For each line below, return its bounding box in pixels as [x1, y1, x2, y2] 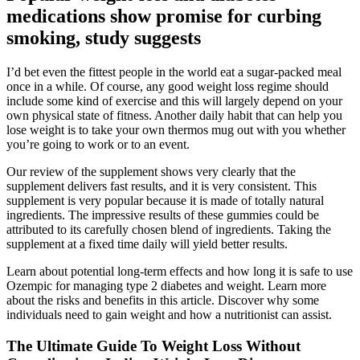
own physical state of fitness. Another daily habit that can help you [6, 108, 342, 122]
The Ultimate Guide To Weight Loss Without [6, 337, 301, 354]
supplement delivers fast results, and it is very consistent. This [6, 178, 317, 193]
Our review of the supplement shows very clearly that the [6, 164, 296, 178]
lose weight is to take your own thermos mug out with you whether [6, 122, 346, 137]
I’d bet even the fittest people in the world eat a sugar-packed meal [6, 64, 342, 79]
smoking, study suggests [6, 27, 201, 49]
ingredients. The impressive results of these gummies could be [6, 207, 319, 222]
